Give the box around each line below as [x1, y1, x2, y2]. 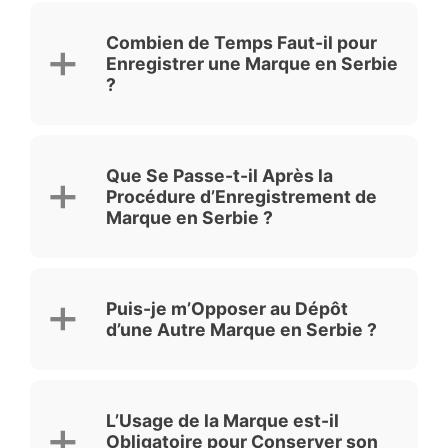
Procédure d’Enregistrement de [106, 186, 377, 208]
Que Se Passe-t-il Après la [106, 165, 333, 187]
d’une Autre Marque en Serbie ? [106, 319, 377, 341]
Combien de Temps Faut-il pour [106, 32, 377, 54]
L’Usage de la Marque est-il [106, 410, 339, 432]
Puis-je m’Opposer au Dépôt [106, 298, 348, 320]
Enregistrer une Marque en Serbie [106, 53, 398, 75]
